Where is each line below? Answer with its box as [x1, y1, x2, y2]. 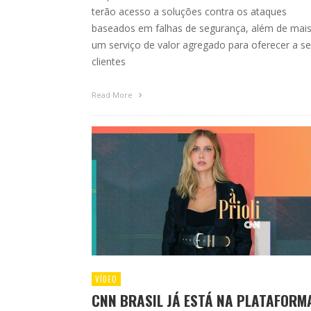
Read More [92, 89, 135, 100]
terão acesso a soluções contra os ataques [92, 4, 287, 18]
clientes [92, 54, 126, 68]
